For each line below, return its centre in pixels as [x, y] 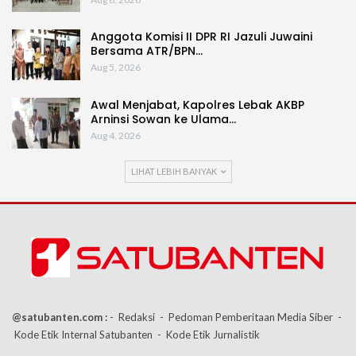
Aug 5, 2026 [116, 68]
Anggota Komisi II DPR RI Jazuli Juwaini [201, 37]
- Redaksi [132, 317]
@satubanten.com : [60, 317]
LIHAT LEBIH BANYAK [174, 171]
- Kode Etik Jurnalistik [209, 335]
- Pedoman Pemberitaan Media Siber [246, 317]
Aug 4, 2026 [116, 135]
